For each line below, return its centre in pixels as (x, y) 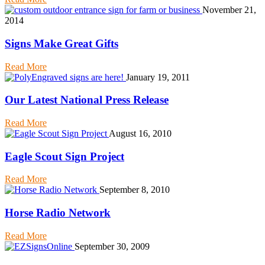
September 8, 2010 (135, 190)
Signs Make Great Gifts (62, 43)
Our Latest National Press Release (87, 100)
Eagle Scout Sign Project (64, 156)
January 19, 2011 (158, 77)
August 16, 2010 (140, 133)
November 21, (229, 10)
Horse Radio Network (58, 213)
